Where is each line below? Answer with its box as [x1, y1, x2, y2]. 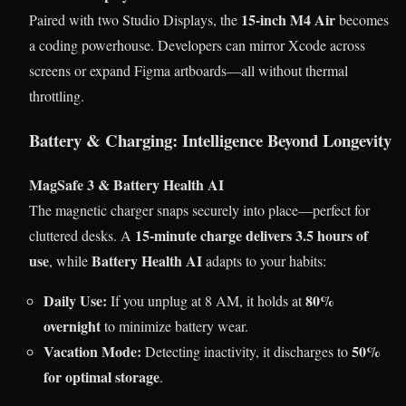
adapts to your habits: [202, 250, 326, 270]
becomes [335, 10, 389, 30]
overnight [43, 314, 101, 336]
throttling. [29, 86, 84, 106]
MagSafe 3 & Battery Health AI [29, 173, 224, 195]
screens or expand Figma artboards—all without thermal [29, 61, 348, 81]
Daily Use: [43, 289, 107, 311]
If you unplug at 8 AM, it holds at [107, 290, 305, 310]
